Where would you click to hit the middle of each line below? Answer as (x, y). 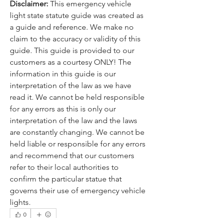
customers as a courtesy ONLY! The (71, 62)
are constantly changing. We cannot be (77, 132)
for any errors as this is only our (63, 109)
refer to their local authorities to (64, 167)
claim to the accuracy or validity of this (75, 39)
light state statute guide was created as (77, 16)
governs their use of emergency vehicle (78, 191)
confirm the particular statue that (66, 179)
